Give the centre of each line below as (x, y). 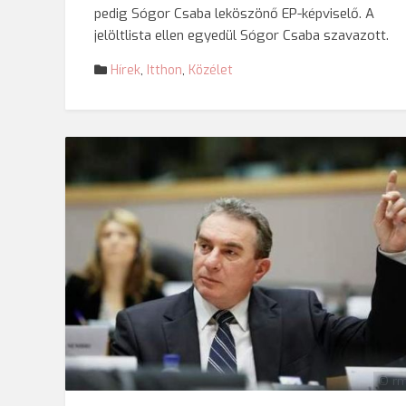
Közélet (211, 70)
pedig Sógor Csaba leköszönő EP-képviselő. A (234, 14)
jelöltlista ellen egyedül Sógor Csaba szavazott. (242, 35)
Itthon (164, 70)
